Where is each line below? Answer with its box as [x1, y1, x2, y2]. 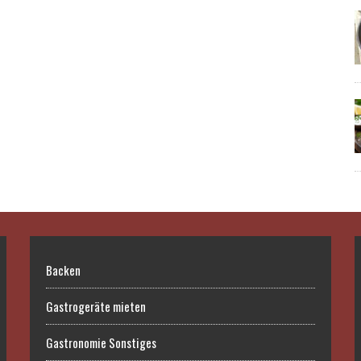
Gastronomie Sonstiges [46, 334, 157, 352]
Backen [46, 261, 81, 280]
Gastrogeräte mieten [46, 297, 147, 316]
